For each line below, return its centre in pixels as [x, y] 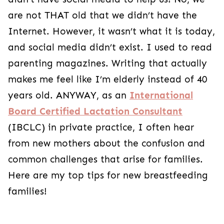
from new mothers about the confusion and [106, 143]
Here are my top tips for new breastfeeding [108, 175]
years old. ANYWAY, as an [69, 95]
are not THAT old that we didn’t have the [102, 15]
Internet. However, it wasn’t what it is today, [111, 31]
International [161, 95]
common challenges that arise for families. [105, 159]
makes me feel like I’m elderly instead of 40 [107, 79]
